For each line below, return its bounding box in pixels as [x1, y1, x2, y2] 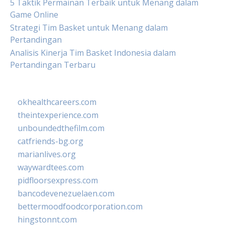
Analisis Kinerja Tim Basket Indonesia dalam [10, 47, 176, 58]
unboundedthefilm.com [18, 123, 104, 134]
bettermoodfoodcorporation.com [18, 201, 143, 212]
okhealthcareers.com [18, 96, 96, 107]
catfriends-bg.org [18, 136, 83, 147]
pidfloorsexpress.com [18, 175, 98, 186]
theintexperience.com [18, 109, 98, 121]
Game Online [10, 9, 58, 20]
